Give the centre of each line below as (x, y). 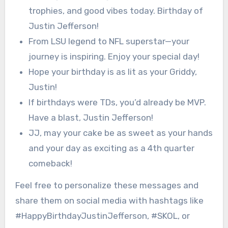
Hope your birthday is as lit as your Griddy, (112, 72)
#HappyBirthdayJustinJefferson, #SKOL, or (102, 216)
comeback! (50, 164)
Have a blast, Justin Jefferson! (91, 118)
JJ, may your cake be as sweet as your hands (120, 133)
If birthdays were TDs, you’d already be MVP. (117, 103)
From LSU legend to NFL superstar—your (109, 41)
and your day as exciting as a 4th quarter (111, 148)
